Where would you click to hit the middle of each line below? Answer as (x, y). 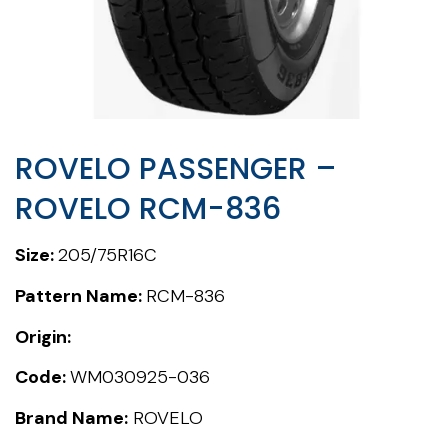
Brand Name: (71, 418)
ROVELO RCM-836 (148, 209)
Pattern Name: (80, 295)
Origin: (43, 336)
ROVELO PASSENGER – (176, 169)
